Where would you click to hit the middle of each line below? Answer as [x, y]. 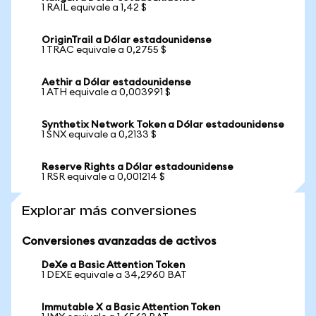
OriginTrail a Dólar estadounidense [127, 40]
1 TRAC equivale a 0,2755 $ [104, 50]
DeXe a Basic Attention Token [113, 265]
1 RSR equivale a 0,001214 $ [103, 177]
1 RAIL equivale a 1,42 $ [94, 8]
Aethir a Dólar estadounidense [116, 83]
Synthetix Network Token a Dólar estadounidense [163, 125]
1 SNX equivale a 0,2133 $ [99, 135]
